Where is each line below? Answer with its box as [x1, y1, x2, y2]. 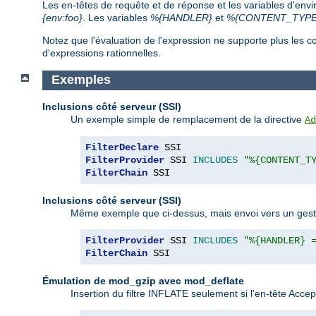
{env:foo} [42, 12, 83, 24]
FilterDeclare [85, 141, 159, 153]
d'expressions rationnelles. [42, 47, 161, 59]
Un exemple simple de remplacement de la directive [71, 113, 305, 125]
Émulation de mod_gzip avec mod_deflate [42, 274, 244, 286]
